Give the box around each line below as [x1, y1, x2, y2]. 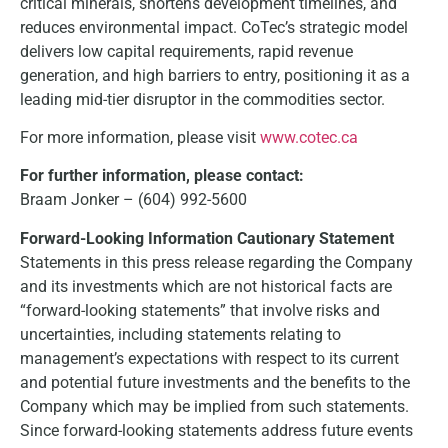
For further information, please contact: [20, 166, 304, 186]
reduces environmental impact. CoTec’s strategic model [20, 17, 408, 37]
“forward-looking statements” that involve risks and [20, 300, 380, 320]
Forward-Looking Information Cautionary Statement [20, 228, 394, 248]
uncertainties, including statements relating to [20, 324, 341, 344]
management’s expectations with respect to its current [20, 348, 399, 368]
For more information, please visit [20, 127, 260, 147]
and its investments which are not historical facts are [20, 276, 392, 296]
